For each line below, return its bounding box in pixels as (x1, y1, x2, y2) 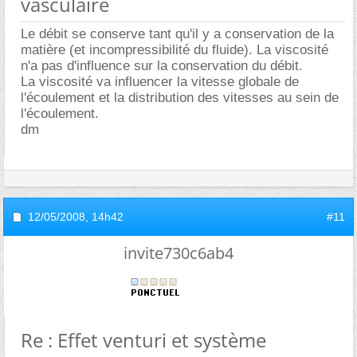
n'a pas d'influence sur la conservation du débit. (21, 57, 303, 73)
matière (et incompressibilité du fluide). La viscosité (21, 41, 328, 57)
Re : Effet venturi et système (21, 326, 266, 353)
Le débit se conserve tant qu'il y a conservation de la (21, 25, 334, 41)
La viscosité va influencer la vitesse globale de (21, 73, 299, 89)
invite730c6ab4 (124, 241, 233, 264)
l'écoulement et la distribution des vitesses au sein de (21, 89, 339, 105)
